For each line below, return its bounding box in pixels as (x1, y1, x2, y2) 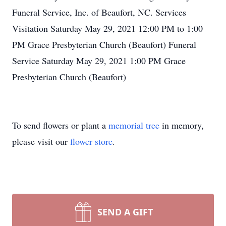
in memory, (159, 119, 204, 131)
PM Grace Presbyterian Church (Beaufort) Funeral (12, 38, 196, 50)
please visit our (12, 135, 70, 147)
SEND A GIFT (97, 206, 153, 218)
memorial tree (108, 119, 159, 131)
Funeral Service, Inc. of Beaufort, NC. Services (12, 6, 186, 18)
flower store (70, 135, 112, 147)
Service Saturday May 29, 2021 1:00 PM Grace (12, 54, 186, 67)
